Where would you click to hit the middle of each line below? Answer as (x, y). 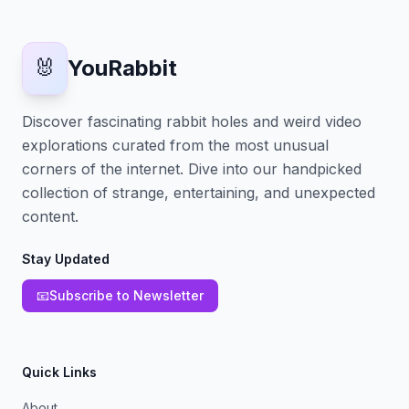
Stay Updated (66, 259)
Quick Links (59, 372)
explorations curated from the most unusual (175, 145)
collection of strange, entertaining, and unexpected (199, 193)
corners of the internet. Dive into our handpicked (192, 169)
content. (50, 216)
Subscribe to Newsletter (126, 295)
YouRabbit (122, 68)
